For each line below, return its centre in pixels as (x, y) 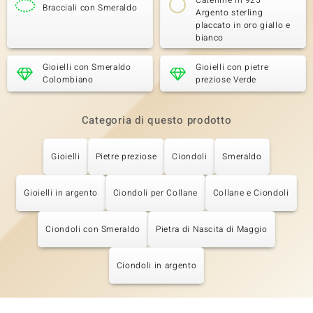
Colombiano (68, 80)
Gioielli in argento (61, 193)
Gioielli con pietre (232, 67)
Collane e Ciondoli (251, 193)
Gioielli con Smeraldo (87, 67)
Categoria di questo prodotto (156, 120)
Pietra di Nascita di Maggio (212, 229)
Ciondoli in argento (156, 265)
